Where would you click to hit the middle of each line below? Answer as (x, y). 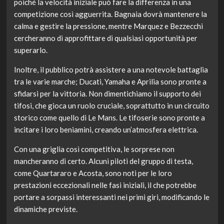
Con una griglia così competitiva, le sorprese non (94, 149)
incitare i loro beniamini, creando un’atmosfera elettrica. (106, 130)
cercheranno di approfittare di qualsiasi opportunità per (105, 38)
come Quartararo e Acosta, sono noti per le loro (93, 173)
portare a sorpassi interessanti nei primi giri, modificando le (111, 197)
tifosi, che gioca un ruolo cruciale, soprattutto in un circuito (111, 106)
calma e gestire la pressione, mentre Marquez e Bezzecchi (108, 26)
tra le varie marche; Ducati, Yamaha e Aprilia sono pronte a (110, 82)
